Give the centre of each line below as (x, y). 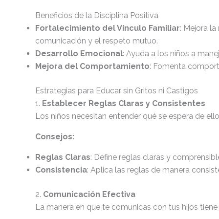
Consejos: (55, 137)
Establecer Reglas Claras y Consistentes (124, 103)
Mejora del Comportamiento (92, 66)
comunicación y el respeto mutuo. (97, 41)
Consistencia (61, 170)
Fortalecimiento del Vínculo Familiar (108, 28)
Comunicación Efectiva (89, 194)
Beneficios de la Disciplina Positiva (97, 15)
